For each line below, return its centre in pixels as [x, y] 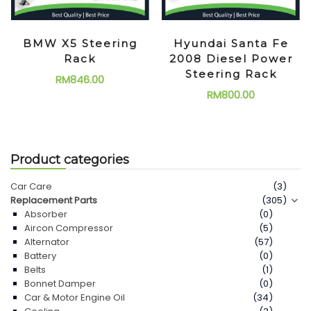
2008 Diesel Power [231, 58]
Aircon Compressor [69, 228]
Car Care [31, 186]
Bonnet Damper [60, 283]
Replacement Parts [54, 200]
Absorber [46, 214]
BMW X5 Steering [80, 43]
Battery [40, 255]
